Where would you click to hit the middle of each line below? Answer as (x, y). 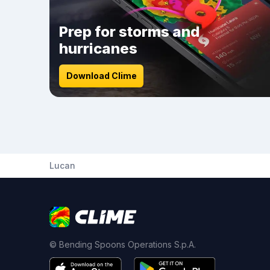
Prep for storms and (130, 32)
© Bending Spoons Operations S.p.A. (123, 244)
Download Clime (101, 76)
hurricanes (98, 49)
